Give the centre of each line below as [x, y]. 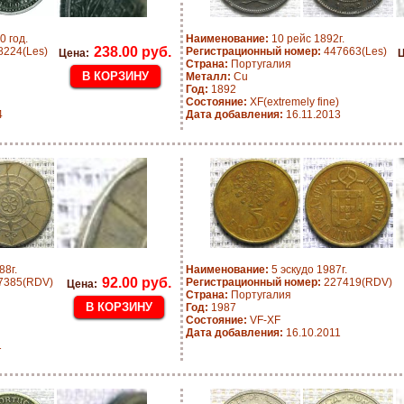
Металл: [208, 77]
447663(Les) [354, 51]
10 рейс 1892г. [307, 39]
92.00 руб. [137, 283]
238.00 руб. [133, 52]
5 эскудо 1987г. [308, 270]
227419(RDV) [357, 282]
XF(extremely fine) [293, 102]
